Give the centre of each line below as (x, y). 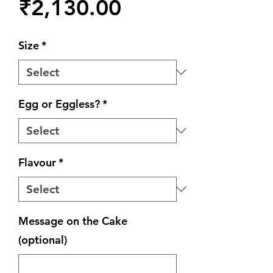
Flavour (37, 162)
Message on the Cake (73, 221)
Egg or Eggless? (59, 104)
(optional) (43, 239)
